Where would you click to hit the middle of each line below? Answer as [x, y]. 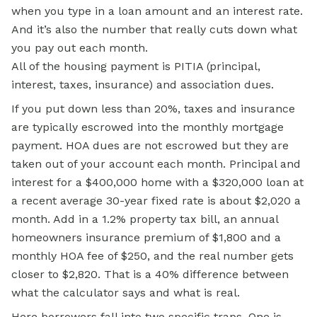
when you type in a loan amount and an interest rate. [157, 11]
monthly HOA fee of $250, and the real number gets [152, 256]
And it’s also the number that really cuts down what [154, 30]
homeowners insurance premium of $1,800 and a [146, 238]
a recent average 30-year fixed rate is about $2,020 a [156, 201]
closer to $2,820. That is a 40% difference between [150, 275]
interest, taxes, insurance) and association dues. [143, 85]
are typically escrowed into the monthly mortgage [148, 127]
